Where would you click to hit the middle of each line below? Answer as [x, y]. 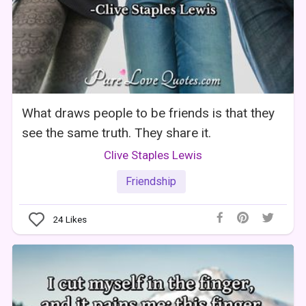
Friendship [151, 181]
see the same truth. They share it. [117, 133]
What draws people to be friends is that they [149, 113]
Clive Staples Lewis [153, 155]
